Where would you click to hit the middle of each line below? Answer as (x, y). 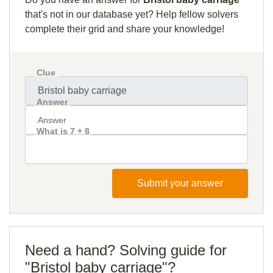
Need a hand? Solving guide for (126, 250)
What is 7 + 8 (63, 131)
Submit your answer (180, 183)
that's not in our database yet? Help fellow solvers (132, 14)
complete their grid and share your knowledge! (125, 29)
